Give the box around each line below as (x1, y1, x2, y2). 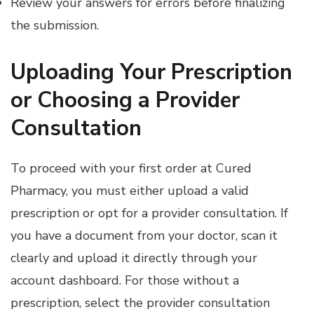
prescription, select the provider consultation (11, 294, 270, 311)
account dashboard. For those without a (11, 271, 239, 289)
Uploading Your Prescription (11, 57, 292, 87)
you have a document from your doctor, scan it (11, 226, 278, 244)
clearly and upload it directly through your (11, 249, 257, 266)
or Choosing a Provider (11, 85, 240, 115)
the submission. (11, 16, 99, 34)
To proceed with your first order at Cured (11, 159, 252, 177)
